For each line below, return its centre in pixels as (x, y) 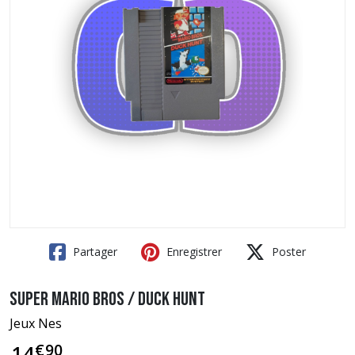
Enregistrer (193, 252)
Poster (287, 252)
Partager (94, 252)
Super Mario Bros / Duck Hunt (107, 299)
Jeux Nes (36, 323)
